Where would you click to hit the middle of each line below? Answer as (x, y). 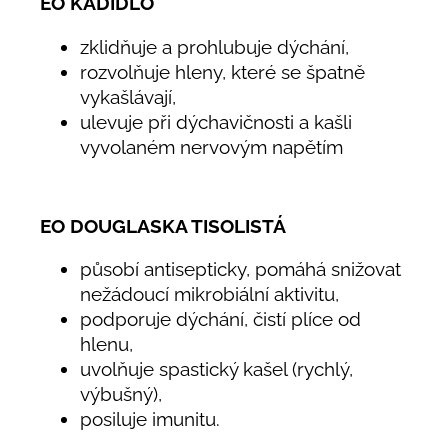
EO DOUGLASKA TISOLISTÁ (163, 225)
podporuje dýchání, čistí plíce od (220, 319)
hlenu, (109, 344)
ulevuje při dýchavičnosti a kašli (216, 121)
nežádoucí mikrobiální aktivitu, (209, 294)
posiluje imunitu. (150, 419)
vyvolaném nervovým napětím (211, 146)
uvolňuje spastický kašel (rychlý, (216, 369)
